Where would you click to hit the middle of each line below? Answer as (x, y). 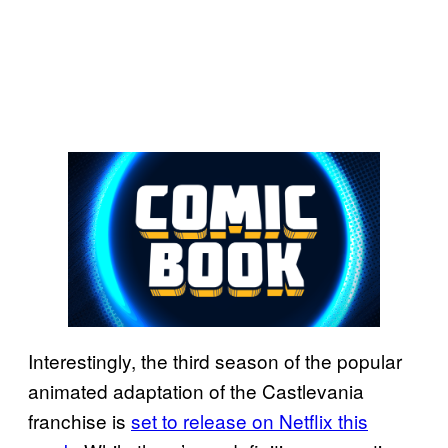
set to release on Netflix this (249, 420)
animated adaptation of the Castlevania (196, 390)
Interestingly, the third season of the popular (215, 360)
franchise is (79, 420)
